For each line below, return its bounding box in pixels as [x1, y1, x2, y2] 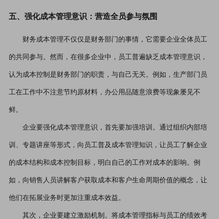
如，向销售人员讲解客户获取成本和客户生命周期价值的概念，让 [8, 176, 207, 184]
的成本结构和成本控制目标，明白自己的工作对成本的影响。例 [8, 159, 200, 166]
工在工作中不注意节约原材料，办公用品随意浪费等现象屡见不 [8, 88, 200, 96]
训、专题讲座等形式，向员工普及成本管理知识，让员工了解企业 [8, 141, 207, 149]
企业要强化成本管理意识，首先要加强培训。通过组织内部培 [22, 124, 207, 131]
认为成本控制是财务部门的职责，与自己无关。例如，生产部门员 [8, 71, 207, 78]
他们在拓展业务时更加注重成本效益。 [8, 194, 125, 201]
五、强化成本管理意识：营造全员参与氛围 [8, 12, 157, 21]
